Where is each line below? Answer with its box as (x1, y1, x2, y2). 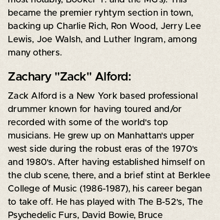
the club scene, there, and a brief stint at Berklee (7, 171, 210, 180)
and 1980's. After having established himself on (7, 158, 205, 167)
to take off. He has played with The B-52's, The (7, 197, 203, 207)
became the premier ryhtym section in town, (7, 8, 193, 18)
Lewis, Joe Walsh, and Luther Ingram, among (7, 35, 197, 44)
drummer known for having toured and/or (7, 105, 182, 114)
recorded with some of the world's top (7, 118, 168, 127)
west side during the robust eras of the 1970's (7, 144, 198, 154)
